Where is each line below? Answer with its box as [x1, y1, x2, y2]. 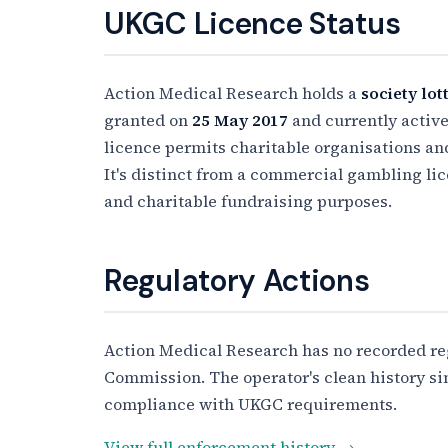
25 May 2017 [192, 108, 288, 131]
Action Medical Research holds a [104, 81, 361, 104]
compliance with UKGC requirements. [104, 392, 397, 415]
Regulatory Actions [104, 260, 370, 300]
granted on [104, 108, 192, 131]
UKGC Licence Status [104, 3, 401, 43]
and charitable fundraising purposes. [104, 189, 392, 212]
